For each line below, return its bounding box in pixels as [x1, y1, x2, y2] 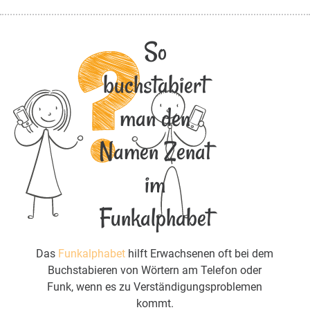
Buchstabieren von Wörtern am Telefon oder [48, 264, 262, 277]
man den [120, 101, 190, 136]
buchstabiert [103, 68, 207, 102]
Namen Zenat [99, 134, 211, 169]
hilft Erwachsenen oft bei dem [125, 247, 274, 261]
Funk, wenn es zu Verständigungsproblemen [47, 280, 263, 294]
